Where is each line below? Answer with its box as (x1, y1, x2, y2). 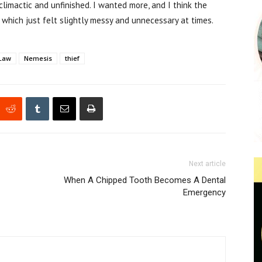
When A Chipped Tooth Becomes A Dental (64, 175, 226, 185)
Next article (189, 160, 226, 168)
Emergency (183, 187, 226, 198)
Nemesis (24, 54, 52, 63)
